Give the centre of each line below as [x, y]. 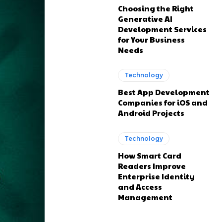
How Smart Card [150, 155]
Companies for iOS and [163, 103]
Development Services [163, 29]
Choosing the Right [156, 8]
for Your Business [152, 39]
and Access [140, 186]
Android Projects [151, 113]
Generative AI [145, 19]
